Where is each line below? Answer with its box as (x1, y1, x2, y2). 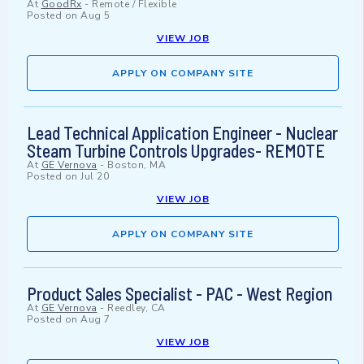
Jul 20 (80, 170, 109, 184)
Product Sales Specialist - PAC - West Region (27, 283, 332, 305)
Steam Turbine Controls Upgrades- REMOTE (27, 140, 325, 162)
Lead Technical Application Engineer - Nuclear (27, 122, 338, 144)
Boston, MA (107, 158, 166, 172)
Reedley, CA (107, 301, 166, 315)
